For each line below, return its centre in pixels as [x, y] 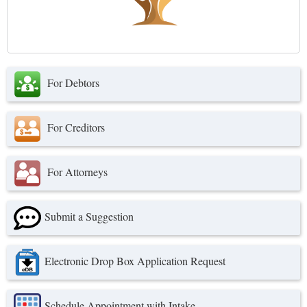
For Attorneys [76, 172]
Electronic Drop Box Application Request [135, 261]
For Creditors [75, 127]
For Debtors [72, 83]
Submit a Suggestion [89, 216]
